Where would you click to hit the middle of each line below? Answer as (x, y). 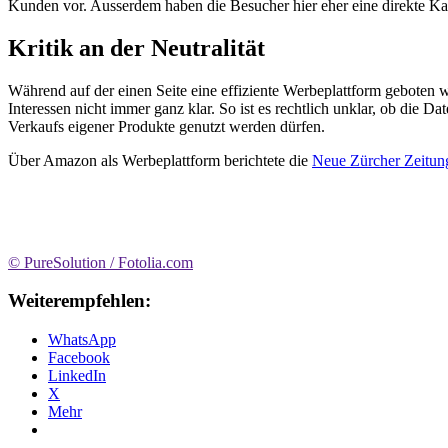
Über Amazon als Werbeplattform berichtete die (160, 160)
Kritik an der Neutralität (136, 47)
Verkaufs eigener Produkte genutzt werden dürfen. (166, 126)
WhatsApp (82, 340)
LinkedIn (77, 376)
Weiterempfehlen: (79, 301)
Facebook (79, 358)
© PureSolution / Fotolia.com (100, 262)
